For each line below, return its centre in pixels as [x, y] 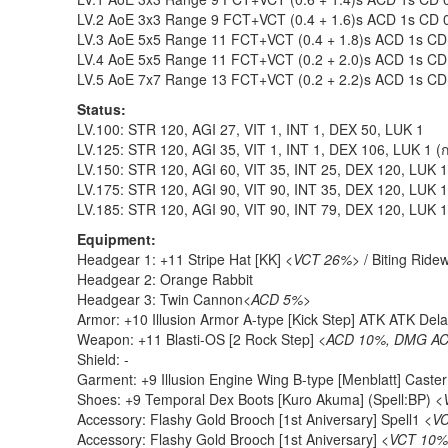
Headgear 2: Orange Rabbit [165, 279]
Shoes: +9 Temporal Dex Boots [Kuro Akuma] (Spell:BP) [256, 399]
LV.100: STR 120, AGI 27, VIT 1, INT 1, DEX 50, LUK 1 [250, 129]
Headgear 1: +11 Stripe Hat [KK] [181, 259]
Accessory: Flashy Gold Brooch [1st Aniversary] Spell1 [250, 419]
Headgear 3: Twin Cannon [160, 299]
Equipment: [116, 239]
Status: [101, 109]
